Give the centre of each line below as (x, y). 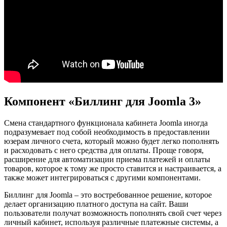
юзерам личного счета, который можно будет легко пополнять (111, 141)
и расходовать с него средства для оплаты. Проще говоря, (104, 150)
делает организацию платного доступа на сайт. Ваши (96, 204)
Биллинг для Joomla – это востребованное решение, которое (108, 195)
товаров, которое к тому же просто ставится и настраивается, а (113, 169)
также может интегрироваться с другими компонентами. (102, 178)
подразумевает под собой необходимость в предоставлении (107, 132)
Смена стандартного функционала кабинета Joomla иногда (106, 123)
